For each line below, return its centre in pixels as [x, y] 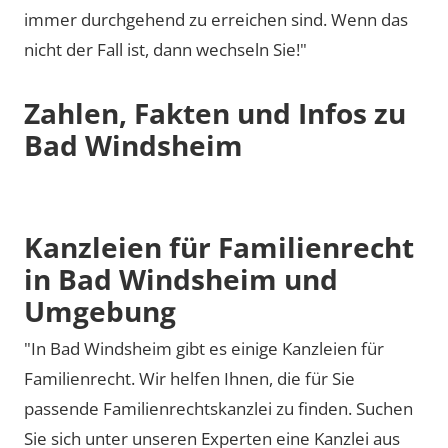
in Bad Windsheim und [181, 278]
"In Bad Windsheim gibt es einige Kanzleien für [204, 348]
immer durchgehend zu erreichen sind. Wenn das [216, 19]
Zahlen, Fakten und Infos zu [215, 113]
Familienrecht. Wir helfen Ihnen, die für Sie [189, 378]
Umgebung [100, 310]
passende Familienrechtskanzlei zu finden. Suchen [218, 408]
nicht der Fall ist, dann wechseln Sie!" [165, 49]
